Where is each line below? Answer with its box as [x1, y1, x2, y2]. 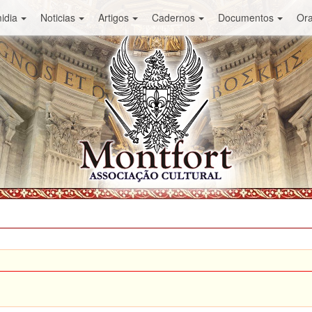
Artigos [97, 10, 129, 24]
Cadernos [151, 10, 195, 24]
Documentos [217, 10, 274, 24]
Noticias [40, 10, 75, 24]
